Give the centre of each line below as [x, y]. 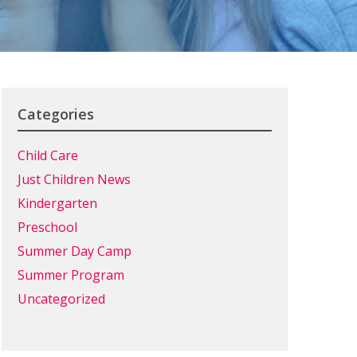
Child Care [47, 155]
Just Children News [74, 179]
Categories [55, 114]
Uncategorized [61, 299]
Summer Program [71, 275]
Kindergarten [57, 203]
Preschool [47, 227]
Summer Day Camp [74, 251]
